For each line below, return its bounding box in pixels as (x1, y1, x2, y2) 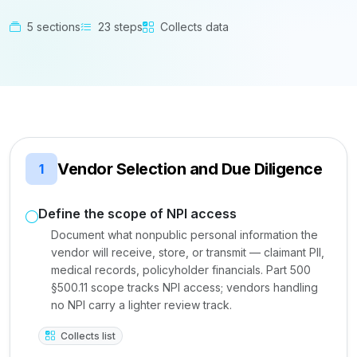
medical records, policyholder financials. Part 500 (51, 263, 311, 277)
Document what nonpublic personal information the (51, 228, 318, 241)
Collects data (157, 20, 229, 33)
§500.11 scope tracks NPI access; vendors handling (51, 280, 318, 294)
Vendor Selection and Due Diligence (57, 159, 322, 178)
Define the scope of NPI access (38, 206, 237, 222)
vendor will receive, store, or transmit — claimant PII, (51, 245, 324, 259)
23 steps (95, 20, 143, 33)
